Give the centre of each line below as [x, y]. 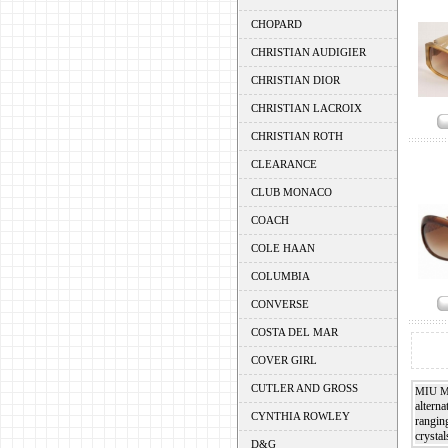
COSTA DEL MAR [294, 332]
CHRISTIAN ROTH [296, 136]
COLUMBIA [280, 276]
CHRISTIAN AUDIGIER [308, 52]
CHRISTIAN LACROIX [306, 108]
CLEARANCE [283, 164]
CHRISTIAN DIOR [295, 80]
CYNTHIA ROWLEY [300, 416]
